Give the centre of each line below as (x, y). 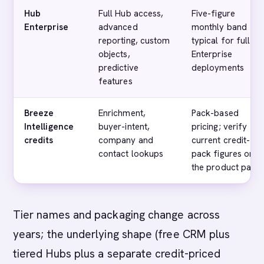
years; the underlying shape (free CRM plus (122, 234)
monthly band (219, 27)
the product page (226, 167)
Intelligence (49, 127)
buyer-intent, (124, 127)
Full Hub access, (131, 14)
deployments (218, 68)
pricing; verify (220, 127)
